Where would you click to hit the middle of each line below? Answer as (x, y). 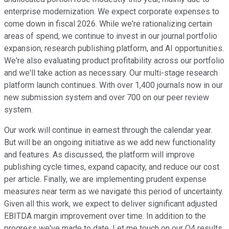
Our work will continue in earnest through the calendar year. (108, 130)
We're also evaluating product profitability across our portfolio (114, 60)
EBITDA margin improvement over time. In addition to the (105, 216)
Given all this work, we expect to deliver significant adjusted (111, 203)
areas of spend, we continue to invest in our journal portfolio (111, 36)
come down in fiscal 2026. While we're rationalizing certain (108, 24)
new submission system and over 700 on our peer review (107, 97)
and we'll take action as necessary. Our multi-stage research (111, 73)
